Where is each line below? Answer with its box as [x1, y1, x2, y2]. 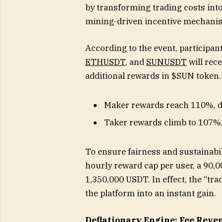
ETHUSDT [85, 56, 125, 68]
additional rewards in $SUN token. [85, 70, 221, 82]
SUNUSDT [146, 56, 187, 68]
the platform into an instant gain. [85, 187, 216, 199]
